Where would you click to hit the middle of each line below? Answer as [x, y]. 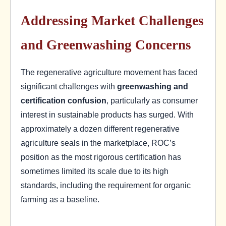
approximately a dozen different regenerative [100, 129]
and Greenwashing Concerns [106, 45]
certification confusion [64, 101]
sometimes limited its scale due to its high [95, 171]
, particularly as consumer [152, 101]
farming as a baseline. [60, 200]
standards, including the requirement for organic [106, 185]
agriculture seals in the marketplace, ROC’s [98, 143]
